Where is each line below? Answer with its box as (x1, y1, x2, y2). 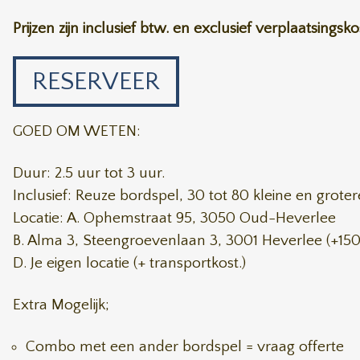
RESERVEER (32, 67, 160, 96)
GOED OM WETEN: (13, 123, 141, 140)
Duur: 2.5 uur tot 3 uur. (13, 165, 165, 182)
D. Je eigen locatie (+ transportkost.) (13, 255, 246, 272)
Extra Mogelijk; (13, 297, 109, 313)
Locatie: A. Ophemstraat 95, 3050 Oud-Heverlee (13, 210, 336, 227)
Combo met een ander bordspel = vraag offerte (26, 338, 344, 355)
